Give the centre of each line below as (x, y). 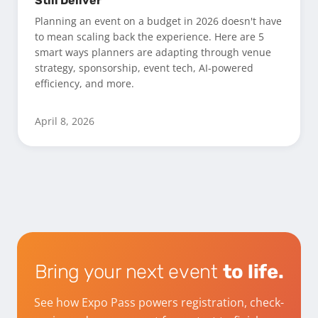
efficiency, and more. (84, 84)
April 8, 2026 (65, 121)
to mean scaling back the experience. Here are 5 (149, 37)
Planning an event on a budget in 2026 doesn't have (158, 21)
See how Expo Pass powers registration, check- (159, 302)
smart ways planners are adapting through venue (153, 53)
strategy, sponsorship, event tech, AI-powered (144, 68)
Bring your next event (128, 272)
